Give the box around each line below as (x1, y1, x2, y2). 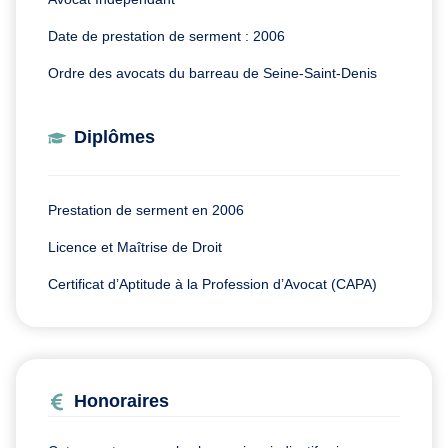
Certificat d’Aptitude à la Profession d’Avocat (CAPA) (48, 276, 377, 293)
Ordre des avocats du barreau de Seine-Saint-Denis (48, 65, 377, 82)
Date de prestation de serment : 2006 (48, 28, 285, 45)
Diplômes (74, 127, 155, 148)
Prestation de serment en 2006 (48, 202, 244, 219)
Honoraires (74, 391, 169, 412)
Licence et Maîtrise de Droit (48, 239, 222, 256)
